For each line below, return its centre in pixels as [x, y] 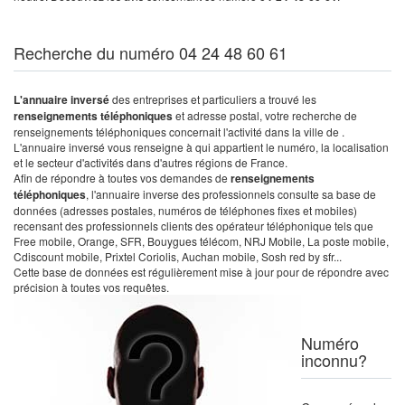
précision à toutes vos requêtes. [91, 287]
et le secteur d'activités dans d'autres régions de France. [151, 162]
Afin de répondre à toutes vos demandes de [122, 178]
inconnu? [334, 360]
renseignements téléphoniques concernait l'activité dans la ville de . [179, 132]
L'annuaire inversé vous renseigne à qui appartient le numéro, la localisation [201, 147]
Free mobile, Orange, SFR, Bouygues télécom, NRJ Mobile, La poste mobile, [201, 241]
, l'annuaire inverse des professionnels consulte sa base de [231, 194]
